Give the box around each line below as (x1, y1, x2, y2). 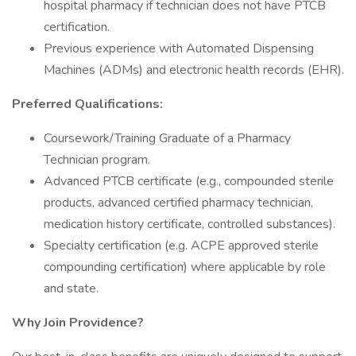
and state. (44, 280, 99, 297)
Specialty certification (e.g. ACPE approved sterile (44, 237, 319, 254)
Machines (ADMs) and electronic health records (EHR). (44, 61, 344, 79)
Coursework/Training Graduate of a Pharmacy (44, 130, 291, 147)
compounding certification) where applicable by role (44, 258, 326, 276)
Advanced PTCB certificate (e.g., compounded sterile (44, 172, 334, 190)
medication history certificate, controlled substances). (44, 215, 335, 233)
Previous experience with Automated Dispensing (44, 40, 314, 57)
